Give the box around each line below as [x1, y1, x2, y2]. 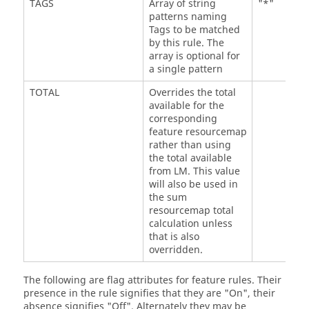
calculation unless [148, 217, 232, 232]
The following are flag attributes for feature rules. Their [23, 273, 281, 288]
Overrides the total [148, 86, 236, 101]
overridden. [148, 243, 203, 258]
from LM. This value [148, 164, 240, 179]
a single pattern [148, 62, 223, 77]
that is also [148, 230, 199, 245]
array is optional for [148, 49, 240, 64]
